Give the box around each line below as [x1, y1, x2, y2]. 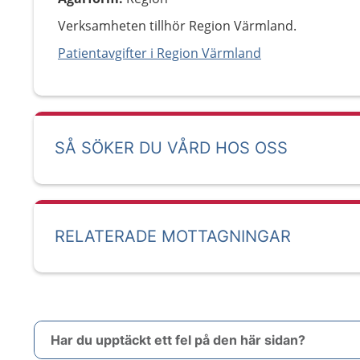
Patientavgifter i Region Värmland [58, 44, 261, 62]
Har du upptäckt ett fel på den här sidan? [51, 332, 305, 348]
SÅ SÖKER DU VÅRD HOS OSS [55, 138, 288, 157]
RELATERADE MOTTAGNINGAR [55, 227, 291, 246]
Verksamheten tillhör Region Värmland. [58, 17, 297, 35]
